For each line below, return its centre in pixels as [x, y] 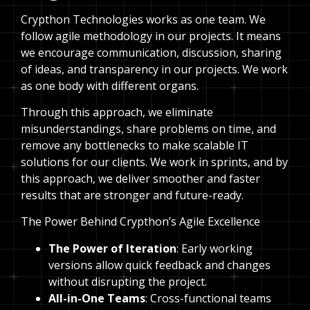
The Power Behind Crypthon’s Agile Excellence [140, 222]
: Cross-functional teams [208, 298]
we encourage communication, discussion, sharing [151, 52]
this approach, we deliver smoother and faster [140, 179]
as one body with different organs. [110, 85]
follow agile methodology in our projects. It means [151, 36]
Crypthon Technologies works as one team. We [143, 19]
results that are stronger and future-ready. [132, 195]
